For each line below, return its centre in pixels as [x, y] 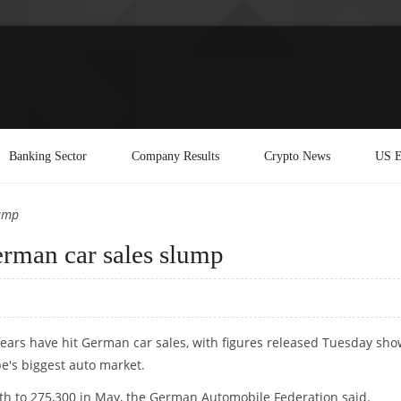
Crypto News [297, 155]
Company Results [175, 155]
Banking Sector [48, 155]
